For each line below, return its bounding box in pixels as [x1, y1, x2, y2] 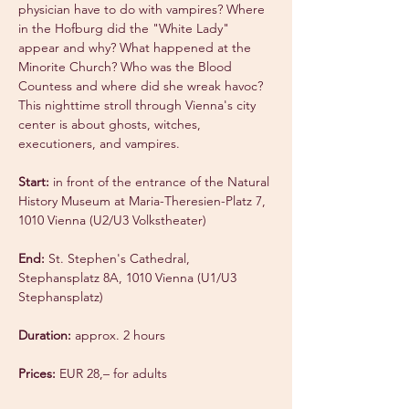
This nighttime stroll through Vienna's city [18, 97, 259, 113]
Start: [18, 173, 49, 190]
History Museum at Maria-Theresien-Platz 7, [18, 193, 269, 209]
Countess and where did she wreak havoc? [18, 78, 267, 94]
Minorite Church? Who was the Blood [18, 58, 236, 75]
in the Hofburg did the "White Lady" [18, 20, 233, 37]
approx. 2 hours [71, 327, 165, 343]
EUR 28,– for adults [56, 365, 167, 382]
